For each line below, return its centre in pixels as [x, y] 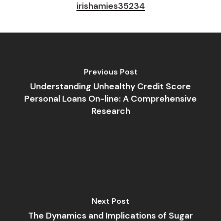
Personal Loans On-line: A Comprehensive [110, 98]
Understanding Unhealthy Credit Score [110, 86]
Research [110, 111]
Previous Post [110, 72]
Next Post [110, 201]
